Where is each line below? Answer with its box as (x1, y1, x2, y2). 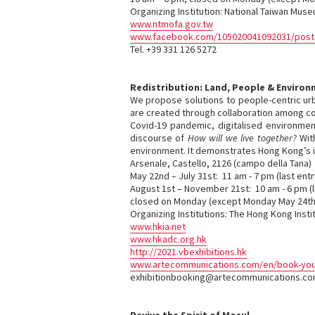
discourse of (129, 131, 188, 144)
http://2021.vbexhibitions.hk (129, 245, 247, 258)
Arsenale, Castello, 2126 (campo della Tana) (129, 157, 311, 169)
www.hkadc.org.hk (129, 233, 207, 245)
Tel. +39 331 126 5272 (129, 43, 217, 56)
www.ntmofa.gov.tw (129, 18, 213, 30)
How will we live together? (187, 131, 297, 144)
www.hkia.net (129, 220, 186, 233)
